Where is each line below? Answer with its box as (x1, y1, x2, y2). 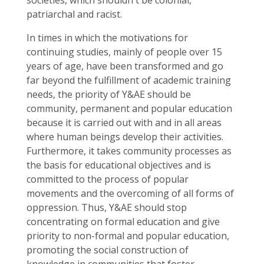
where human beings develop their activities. (27, 130, 223, 143)
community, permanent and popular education (27, 102, 232, 115)
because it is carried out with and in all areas (27, 116, 222, 129)
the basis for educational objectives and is (27, 159, 211, 171)
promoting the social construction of (27, 243, 189, 256)
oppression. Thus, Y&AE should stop (27, 201, 187, 214)
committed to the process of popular (27, 173, 189, 186)
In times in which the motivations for (27, 31, 188, 44)
